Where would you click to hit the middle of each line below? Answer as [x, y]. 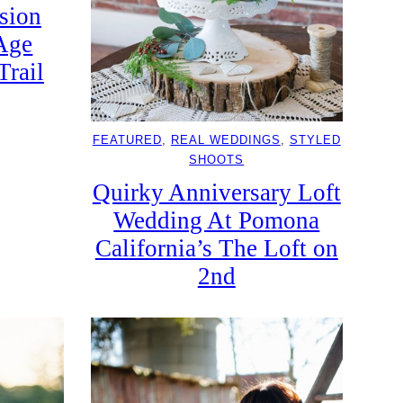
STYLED [315, 139]
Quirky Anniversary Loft [216, 192]
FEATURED [127, 139]
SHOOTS [217, 159]
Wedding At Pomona [217, 220]
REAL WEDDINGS [225, 139]
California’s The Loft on [216, 248]
